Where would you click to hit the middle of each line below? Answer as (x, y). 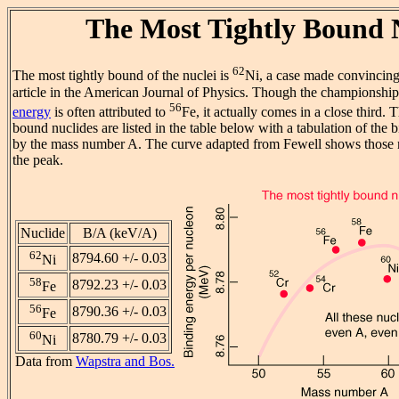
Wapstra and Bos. (125, 362)
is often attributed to (110, 112)
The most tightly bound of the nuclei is (122, 76)
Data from (45, 362)
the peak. (38, 160)
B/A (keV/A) (119, 233)
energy (32, 112)
